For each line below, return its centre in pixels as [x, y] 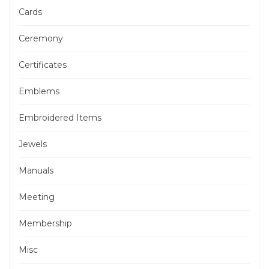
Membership [45, 223]
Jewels [33, 144]
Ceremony [41, 38]
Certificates [43, 65]
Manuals [36, 171]
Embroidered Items [60, 118]
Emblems [39, 91]
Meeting [37, 197]
